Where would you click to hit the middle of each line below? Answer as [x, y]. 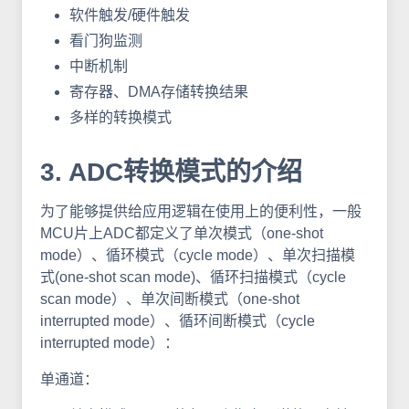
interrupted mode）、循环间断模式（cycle [178, 320]
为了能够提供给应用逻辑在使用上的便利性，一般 [201, 211]
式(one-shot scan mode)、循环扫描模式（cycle [193, 277]
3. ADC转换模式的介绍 [171, 172]
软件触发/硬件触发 [130, 15]
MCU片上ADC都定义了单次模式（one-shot [182, 233]
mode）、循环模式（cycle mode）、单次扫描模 [198, 255]
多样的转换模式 [121, 117]
